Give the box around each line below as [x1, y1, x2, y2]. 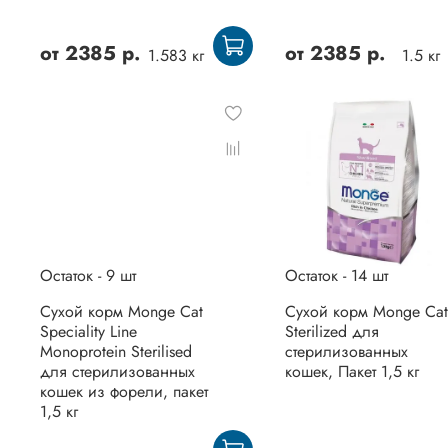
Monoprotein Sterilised [40, 340, 192, 364]
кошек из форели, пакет [40, 380, 208, 404]
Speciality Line [40, 320, 137, 344]
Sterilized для [284, 320, 379, 344]
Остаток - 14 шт [284, 264, 388, 288]
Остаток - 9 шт [40, 264, 136, 288]
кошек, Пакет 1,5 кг [284, 360, 419, 384]
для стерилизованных [40, 360, 195, 384]
